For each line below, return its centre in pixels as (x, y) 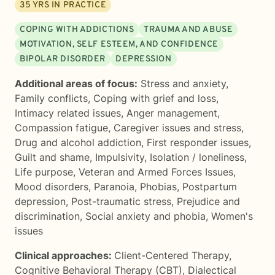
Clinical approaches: (64, 255)
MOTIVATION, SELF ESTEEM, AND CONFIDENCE (119, 45)
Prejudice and (208, 201)
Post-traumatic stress (121, 201)
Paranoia (114, 187)
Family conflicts (51, 98)
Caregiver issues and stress (177, 128)
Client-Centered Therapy (172, 255)
